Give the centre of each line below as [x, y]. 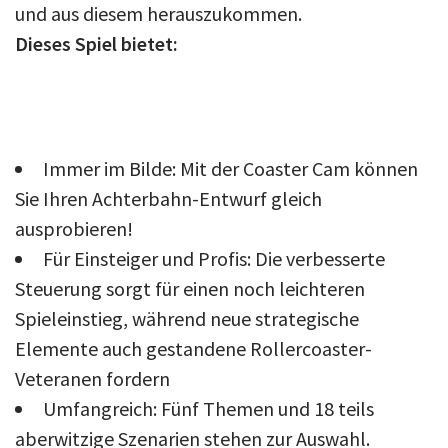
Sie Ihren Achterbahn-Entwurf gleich [168, 198]
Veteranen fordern [92, 378]
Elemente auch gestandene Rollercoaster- [193, 348]
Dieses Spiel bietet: [96, 43]
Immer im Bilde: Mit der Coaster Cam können [230, 168]
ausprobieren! [74, 228]
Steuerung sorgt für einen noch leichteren [190, 288]
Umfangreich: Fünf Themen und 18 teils [208, 408]
